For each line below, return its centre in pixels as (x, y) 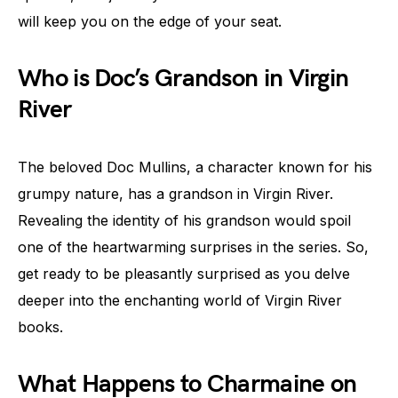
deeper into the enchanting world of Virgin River (180, 300)
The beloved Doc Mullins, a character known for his (195, 167)
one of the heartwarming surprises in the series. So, (193, 247)
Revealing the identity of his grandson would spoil (184, 220)
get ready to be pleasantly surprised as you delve (184, 274)
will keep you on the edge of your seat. (150, 21)
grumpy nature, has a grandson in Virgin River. (175, 194)
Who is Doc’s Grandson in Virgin (183, 79)
